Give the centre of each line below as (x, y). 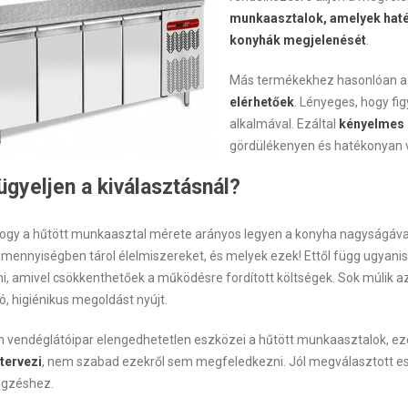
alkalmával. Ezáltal (284, 124)
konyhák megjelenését (297, 40)
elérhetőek (261, 102)
